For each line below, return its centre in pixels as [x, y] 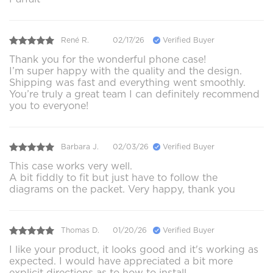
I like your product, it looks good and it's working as [134, 249]
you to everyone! [49, 105]
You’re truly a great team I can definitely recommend [134, 94]
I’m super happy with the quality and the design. [126, 71]
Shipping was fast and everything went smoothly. [127, 82]
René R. [75, 40]
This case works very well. [71, 166]
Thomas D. [80, 230]
